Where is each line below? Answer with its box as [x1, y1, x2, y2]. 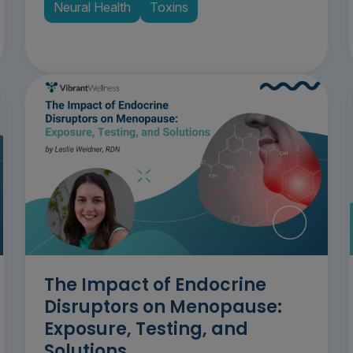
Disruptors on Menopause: [43, 295, 282, 320]
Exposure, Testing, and [43, 317, 248, 342]
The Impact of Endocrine [43, 273, 266, 298]
